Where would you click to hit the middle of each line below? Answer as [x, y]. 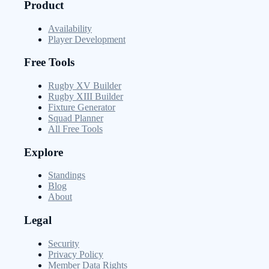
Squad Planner [76, 118]
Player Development [87, 39]
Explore [44, 152]
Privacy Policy [76, 254]
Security [64, 243]
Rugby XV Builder [85, 86]
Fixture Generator [82, 107]
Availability [70, 28]
